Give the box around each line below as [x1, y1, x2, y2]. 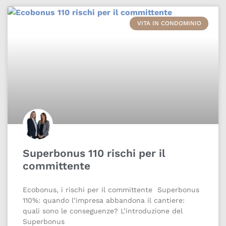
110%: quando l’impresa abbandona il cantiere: [23, 196, 185, 205]
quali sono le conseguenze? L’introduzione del [23, 207, 183, 215]
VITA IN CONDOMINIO [137, 20, 201, 27]
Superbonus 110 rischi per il [23, 147, 165, 160]
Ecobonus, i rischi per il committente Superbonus [23, 186, 199, 194]
